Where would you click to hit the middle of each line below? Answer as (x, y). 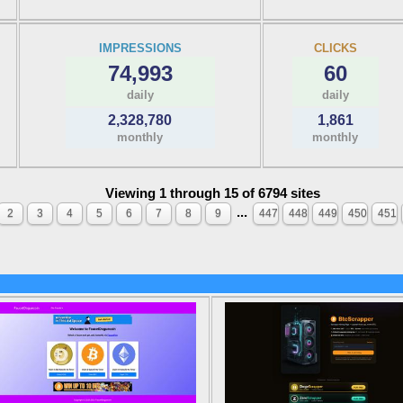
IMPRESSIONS (140, 48)
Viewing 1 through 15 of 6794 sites (212, 193)
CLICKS (335, 48)
